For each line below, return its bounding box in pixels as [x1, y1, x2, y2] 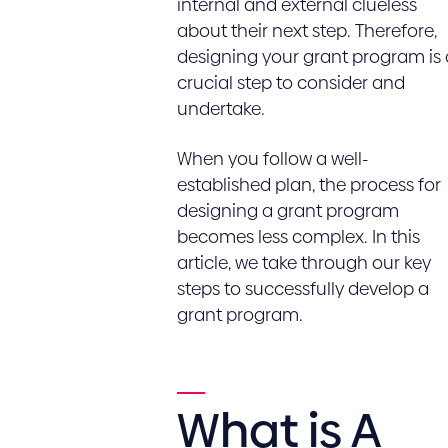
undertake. [176, 96, 265, 121]
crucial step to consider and [176, 70, 405, 95]
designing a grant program [176, 198, 399, 223]
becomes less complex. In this [176, 224, 420, 249]
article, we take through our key [176, 250, 431, 275]
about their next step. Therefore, [176, 18, 437, 43]
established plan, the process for [176, 172, 441, 197]
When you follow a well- [176, 146, 369, 171]
